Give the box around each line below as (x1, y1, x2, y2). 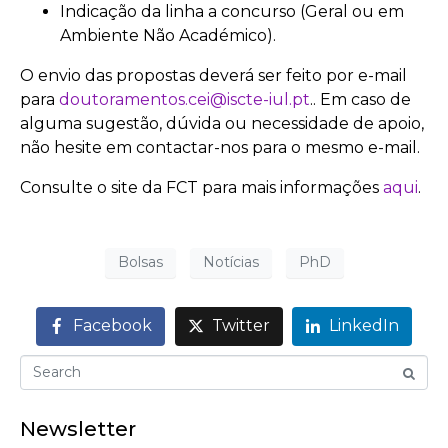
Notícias (202, 253, 259, 272)
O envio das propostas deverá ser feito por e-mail (20, 65, 407, 85)
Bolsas (117, 253, 163, 272)
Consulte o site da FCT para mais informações (20, 177, 383, 197)
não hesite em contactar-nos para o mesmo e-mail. (20, 137, 420, 157)
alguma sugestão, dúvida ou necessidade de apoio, (20, 113, 424, 133)
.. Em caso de (310, 89, 411, 109)
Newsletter (20, 417, 136, 442)
